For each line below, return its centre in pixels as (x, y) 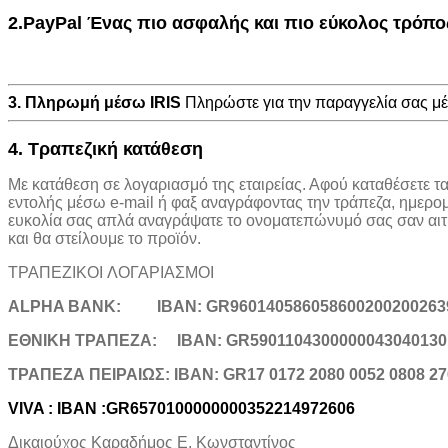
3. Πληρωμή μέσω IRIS (94, 102)
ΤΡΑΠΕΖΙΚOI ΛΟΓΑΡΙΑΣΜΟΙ (111, 272)
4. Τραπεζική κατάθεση (105, 148)
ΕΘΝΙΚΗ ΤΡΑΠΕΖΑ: (84, 340)
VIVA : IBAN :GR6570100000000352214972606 (181, 408)
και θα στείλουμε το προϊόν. (104, 238)
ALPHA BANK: (66, 306)
